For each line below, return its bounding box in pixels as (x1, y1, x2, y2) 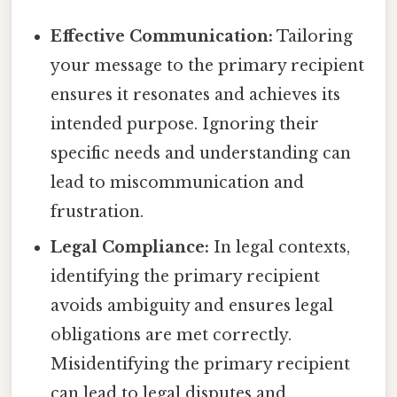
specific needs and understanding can (51, 143, 352, 163)
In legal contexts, (209, 237, 351, 257)
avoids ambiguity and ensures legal (51, 295, 334, 315)
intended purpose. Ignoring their (51, 113, 320, 134)
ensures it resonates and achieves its (51, 84, 341, 105)
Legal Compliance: (51, 237, 210, 257)
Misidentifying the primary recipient (51, 354, 351, 374)
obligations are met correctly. (51, 324, 292, 345)
